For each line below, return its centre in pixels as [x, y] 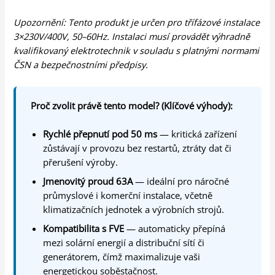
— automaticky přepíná [175, 229]
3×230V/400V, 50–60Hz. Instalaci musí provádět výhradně [132, 36]
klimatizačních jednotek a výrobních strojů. [134, 210]
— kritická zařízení [197, 134]
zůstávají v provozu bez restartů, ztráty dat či [137, 148]
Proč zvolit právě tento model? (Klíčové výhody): [132, 105]
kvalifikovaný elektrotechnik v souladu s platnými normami [137, 50]
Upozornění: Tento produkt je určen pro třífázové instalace [137, 22]
